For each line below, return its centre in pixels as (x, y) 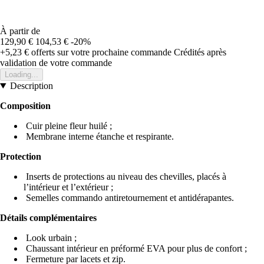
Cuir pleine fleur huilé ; (68, 126)
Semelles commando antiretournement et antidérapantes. (129, 198)
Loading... (22, 75)
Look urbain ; (50, 238)
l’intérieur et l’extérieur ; (68, 187)
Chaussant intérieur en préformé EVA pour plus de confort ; (135, 248)
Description (31, 86)
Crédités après (200, 52)
